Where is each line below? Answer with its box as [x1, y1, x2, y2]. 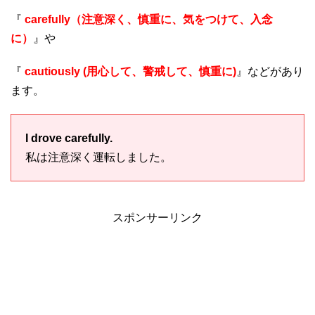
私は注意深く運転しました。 [25, 151, 172, 164]
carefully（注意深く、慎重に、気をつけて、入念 [22, 13, 273, 26]
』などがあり [236, 65, 304, 78]
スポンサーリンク [112, 212, 202, 224]
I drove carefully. [25, 132, 112, 145]
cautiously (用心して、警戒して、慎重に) [22, 65, 236, 78]
